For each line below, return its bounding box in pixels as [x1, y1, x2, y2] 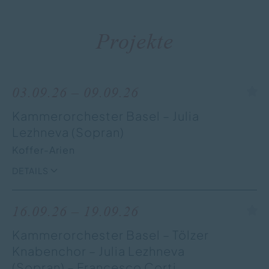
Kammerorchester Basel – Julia [12, 107, 199, 123]
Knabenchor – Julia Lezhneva [12, 243, 185, 258]
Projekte [95, 29, 174, 53]
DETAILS [12, 165, 49, 176]
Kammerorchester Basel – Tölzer [12, 226, 209, 242]
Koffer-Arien [12, 143, 75, 156]
